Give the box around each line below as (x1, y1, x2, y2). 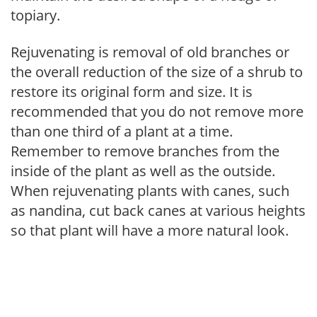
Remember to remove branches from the (11, 141, 279, 161)
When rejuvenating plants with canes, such (11, 180, 289, 200)
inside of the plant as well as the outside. (11, 161, 275, 180)
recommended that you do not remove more (11, 101, 304, 121)
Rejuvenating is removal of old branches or (11, 42, 289, 62)
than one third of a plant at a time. (11, 121, 233, 141)
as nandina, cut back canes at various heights (11, 200, 306, 220)
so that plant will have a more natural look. (11, 220, 289, 240)
